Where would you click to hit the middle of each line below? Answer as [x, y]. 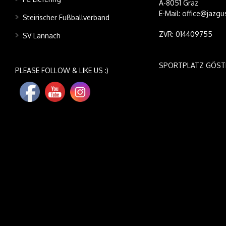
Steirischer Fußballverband [66, 17]
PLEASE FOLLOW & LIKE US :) [62, 70]
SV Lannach [42, 36]
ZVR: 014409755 [186, 34]
